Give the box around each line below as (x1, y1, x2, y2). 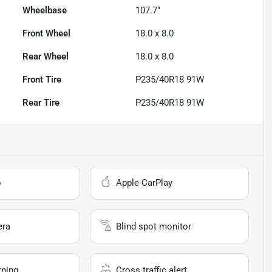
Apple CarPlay (116, 177, 173, 189)
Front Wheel (22, 28, 71, 39)
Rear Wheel (22, 51, 69, 63)
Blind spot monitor (116, 221, 192, 233)
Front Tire (22, 74, 62, 86)
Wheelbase (22, 5, 67, 16)
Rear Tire (22, 97, 60, 109)
